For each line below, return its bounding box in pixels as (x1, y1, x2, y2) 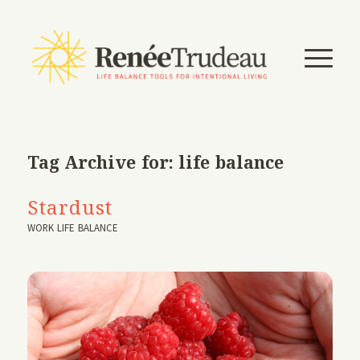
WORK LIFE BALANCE (27, 221, 117, 234)
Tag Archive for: (27, 151, 179, 174)
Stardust (27, 194, 112, 220)
